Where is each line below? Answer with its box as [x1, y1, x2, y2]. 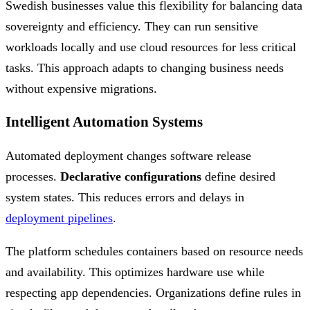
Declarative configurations [60, 170, 201, 184]
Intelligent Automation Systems [6, 113, 203, 131]
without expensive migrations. [6, 82, 157, 96]
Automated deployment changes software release [6, 149, 251, 163]
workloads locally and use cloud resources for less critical [6, 40, 296, 55]
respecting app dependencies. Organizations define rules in [6, 286, 301, 300]
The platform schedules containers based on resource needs [6, 244, 303, 259]
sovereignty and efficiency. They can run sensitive [6, 19, 258, 34]
